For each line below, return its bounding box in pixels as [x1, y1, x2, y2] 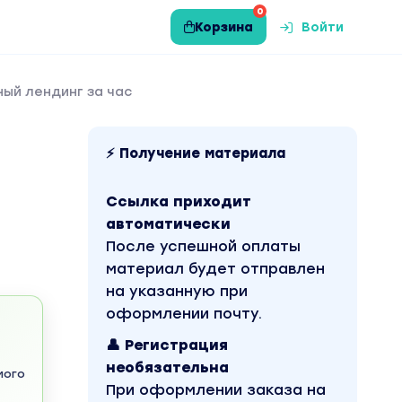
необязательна [106, 359, 229, 376]
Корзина [195, 19, 253, 35]
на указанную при [106, 283, 248, 300]
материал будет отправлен [106, 260, 325, 277]
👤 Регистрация [106, 336, 228, 354]
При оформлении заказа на [106, 381, 326, 398]
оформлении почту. [106, 305, 262, 322]
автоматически [106, 215, 231, 232]
